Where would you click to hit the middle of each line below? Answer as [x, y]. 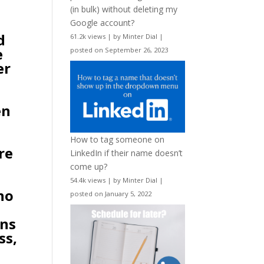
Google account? [103, 22]
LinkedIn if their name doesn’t [127, 153]
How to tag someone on [118, 140]
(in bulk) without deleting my [124, 9]
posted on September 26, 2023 [119, 49]
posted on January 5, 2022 [111, 194]
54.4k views [88, 180]
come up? [89, 167]
